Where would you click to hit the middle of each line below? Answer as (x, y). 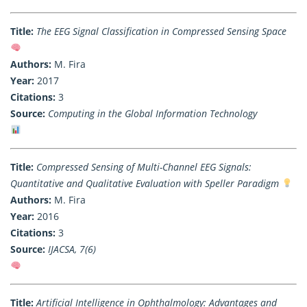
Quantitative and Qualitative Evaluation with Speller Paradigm (145, 183)
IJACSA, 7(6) (72, 249)
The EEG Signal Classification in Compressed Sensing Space (161, 31)
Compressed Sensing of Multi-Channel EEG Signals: (144, 167)
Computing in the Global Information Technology (152, 113)
